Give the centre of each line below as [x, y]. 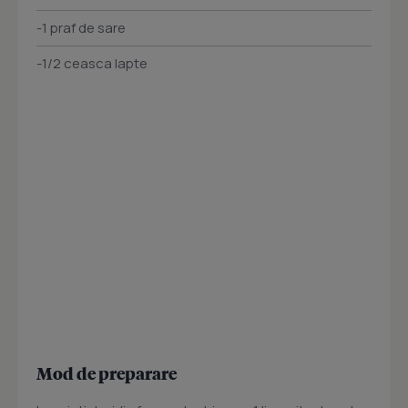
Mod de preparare [107, 373]
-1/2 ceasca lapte [92, 64]
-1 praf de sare [81, 28]
